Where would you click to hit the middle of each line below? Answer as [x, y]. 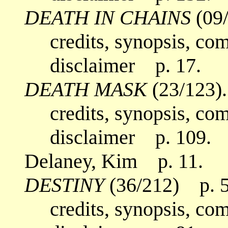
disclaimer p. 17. [113, 65]
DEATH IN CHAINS [108, 17]
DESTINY [64, 185]
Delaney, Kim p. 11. [114, 161]
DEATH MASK [86, 89]
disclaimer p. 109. [118, 137]
